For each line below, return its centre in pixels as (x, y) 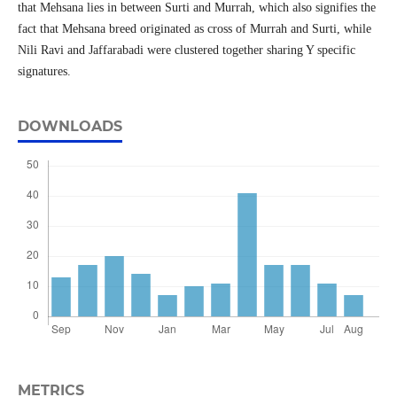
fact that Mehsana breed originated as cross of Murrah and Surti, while (194, 29)
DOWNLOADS (70, 127)
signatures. (44, 72)
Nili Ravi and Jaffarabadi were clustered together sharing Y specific (186, 51)
